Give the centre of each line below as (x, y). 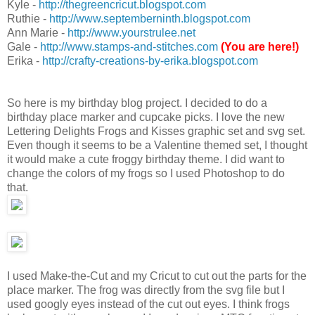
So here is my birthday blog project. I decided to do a (137, 103)
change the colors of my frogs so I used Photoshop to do (146, 173)
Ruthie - (28, 18)
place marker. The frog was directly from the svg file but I (146, 290)
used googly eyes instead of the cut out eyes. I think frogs (148, 304)
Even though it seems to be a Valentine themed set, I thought (157, 145)
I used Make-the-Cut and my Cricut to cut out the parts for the (157, 276)
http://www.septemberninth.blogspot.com (150, 18)
